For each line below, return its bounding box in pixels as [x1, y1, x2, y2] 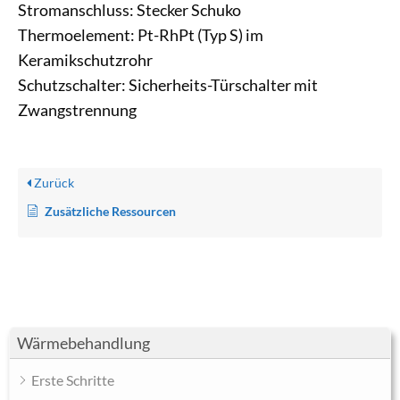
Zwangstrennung [18, 101, 137, 121]
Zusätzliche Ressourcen [45, 204, 176, 220]
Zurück [31, 175, 74, 191]
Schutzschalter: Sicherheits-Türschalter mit [18, 76, 318, 96]
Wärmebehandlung [17, 333, 150, 354]
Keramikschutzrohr [18, 51, 153, 71]
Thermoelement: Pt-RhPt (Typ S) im [18, 26, 263, 46]
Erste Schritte [31, 371, 114, 389]
